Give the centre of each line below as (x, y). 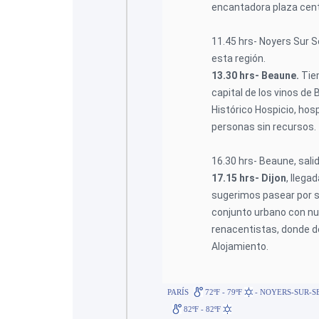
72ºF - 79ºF (223, 292)
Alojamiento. (240, 246)
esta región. (239, 58)
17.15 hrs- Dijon (249, 178)
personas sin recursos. (264, 127)
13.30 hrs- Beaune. (257, 75)
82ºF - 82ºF (202, 309)
